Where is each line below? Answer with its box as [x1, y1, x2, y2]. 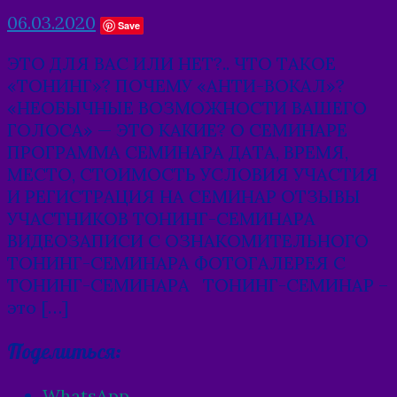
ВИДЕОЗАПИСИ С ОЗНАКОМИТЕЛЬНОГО [7, 229, 369, 252]
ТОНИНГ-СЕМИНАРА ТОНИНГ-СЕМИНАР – [7, 273, 388, 296]
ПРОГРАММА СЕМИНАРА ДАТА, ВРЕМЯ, [7, 140, 348, 163]
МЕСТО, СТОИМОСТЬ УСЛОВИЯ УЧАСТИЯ [7, 162, 378, 185]
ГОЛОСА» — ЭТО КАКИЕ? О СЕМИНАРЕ [7, 118, 347, 141]
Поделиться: [7, 338, 121, 364]
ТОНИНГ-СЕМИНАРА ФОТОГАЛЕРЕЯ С [7, 251, 346, 274]
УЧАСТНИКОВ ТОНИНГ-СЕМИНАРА [7, 206, 315, 230]
